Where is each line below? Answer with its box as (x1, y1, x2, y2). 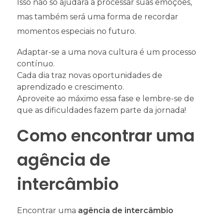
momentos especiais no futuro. (17, 27, 136, 36)
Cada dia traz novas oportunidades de (17, 71, 162, 80)
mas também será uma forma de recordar (17, 12, 178, 22)
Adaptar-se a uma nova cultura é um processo (17, 47, 196, 57)
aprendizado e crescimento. (17, 82, 124, 92)
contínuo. (17, 59, 55, 69)
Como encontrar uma (17, 124, 195, 148)
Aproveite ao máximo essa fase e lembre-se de (17, 94, 194, 104)
